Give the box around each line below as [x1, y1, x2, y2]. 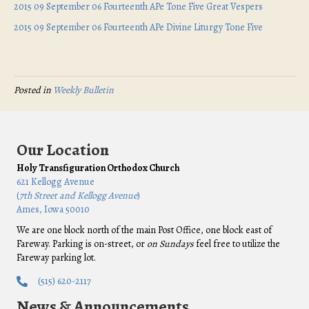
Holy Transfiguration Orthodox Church [17, 161, 179, 175]
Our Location [17, 139, 109, 161]
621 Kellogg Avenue [17, 175, 94, 189]
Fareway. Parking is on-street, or [17, 237, 147, 251]
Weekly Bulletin [53, 83, 114, 97]
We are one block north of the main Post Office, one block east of [17, 223, 272, 237]
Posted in [14, 83, 53, 97]
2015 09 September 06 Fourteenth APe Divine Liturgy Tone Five [14, 21, 263, 34]
